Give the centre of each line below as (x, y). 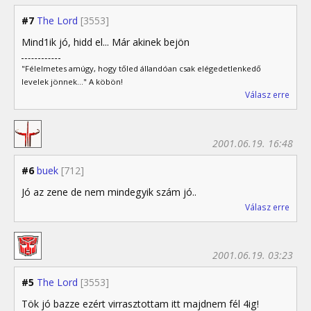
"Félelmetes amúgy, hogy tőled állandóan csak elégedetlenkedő (141, 69)
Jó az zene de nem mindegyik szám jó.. (109, 192)
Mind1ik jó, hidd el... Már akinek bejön (106, 42)
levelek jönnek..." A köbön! (72, 82)
